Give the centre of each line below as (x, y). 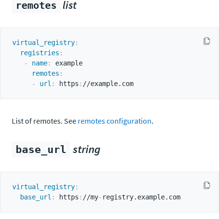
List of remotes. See (45, 121)
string (87, 149)
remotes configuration (115, 121)
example (67, 63)
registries (40, 53)
